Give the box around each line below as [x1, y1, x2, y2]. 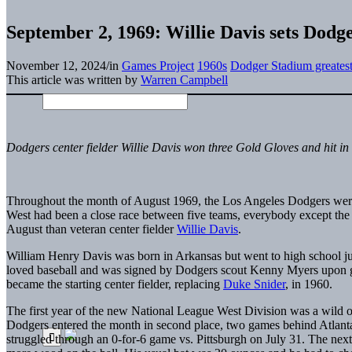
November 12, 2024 [6, 58, 106, 72]
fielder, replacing [134, 277, 223, 291]
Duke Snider [223, 277, 285, 291]
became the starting [6, 277, 104, 291]
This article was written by [6, 72, 141, 86]
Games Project [122, 58, 194, 72]
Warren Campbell [141, 72, 228, 86]
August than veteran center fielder [6, 222, 177, 236]
